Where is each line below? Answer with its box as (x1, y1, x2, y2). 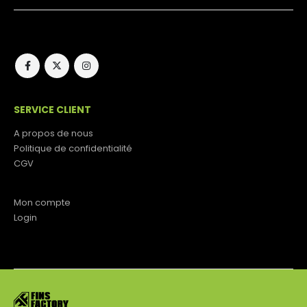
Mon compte (14, 196, 71, 210)
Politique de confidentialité (14, 142, 132, 156)
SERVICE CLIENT (14, 102, 91, 116)
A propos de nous (14, 127, 93, 140)
